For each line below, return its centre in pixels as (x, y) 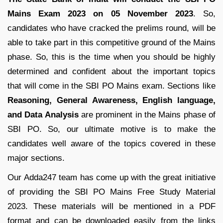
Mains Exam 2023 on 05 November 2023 (100, 13)
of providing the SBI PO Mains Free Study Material (111, 192)
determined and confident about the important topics (111, 71)
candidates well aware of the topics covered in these (111, 143)
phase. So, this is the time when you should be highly (111, 57)
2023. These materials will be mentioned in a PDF (111, 206)
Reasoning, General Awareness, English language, (111, 100)
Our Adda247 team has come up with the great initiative (111, 177)
